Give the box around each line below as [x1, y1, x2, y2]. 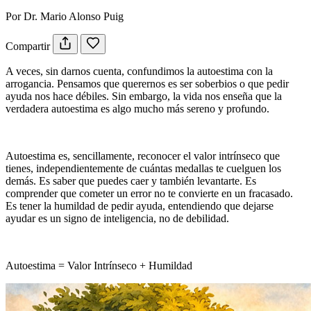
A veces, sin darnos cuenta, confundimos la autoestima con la [6, 65, 273, 78]
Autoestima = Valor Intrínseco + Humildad [6, 260, 192, 272]
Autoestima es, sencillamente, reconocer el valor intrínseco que [6, 150, 280, 162]
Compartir [6, 40, 50, 53]
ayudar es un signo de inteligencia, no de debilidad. [6, 212, 229, 225]
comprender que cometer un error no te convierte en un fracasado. [6, 187, 293, 200]
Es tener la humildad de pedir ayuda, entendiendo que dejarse [6, 200, 274, 212]
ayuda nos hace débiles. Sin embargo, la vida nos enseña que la [6, 90, 282, 103]
